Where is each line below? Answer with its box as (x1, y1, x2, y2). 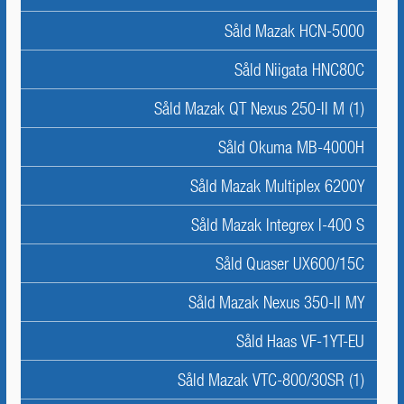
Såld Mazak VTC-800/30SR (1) (178, 370, 364, 390)
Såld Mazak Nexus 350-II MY (188, 292, 364, 312)
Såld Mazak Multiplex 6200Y (190, 176, 364, 196)
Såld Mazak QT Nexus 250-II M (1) (154, 98, 364, 118)
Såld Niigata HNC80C (234, 60, 364, 79)
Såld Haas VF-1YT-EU (236, 331, 364, 351)
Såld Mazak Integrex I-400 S (191, 215, 364, 234)
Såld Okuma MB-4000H (218, 137, 364, 157)
